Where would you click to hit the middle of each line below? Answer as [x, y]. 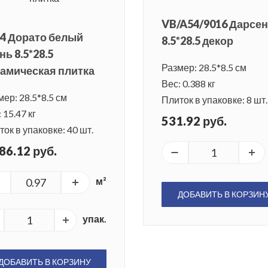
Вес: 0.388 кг [188, 84]
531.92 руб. [194, 121]
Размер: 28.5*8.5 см [204, 68]
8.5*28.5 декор [197, 41]
